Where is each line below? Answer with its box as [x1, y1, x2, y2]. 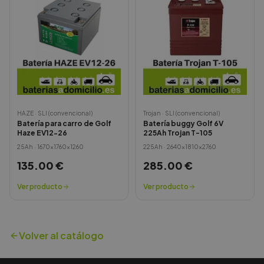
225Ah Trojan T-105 [143, 128, 212, 137]
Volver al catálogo [19, 229, 104, 242]
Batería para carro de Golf [17, 119, 111, 128]
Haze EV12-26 [17, 128, 67, 137]
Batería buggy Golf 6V [143, 119, 223, 128]
